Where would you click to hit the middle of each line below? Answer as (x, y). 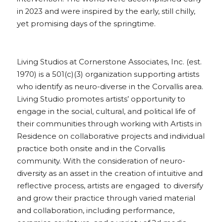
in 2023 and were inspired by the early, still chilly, (106, 11)
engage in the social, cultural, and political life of (106, 111)
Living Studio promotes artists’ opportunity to (101, 99)
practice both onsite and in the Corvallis (91, 149)
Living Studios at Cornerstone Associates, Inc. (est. (109, 62)
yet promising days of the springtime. (86, 24)
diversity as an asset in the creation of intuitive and (110, 173)
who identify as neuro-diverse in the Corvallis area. (110, 87)
